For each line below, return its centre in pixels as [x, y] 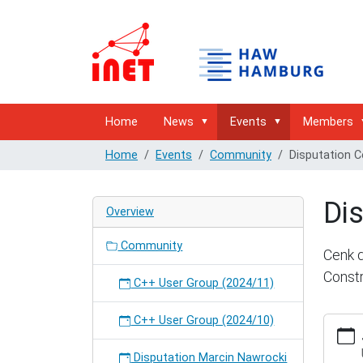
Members [328, 122]
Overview [130, 212]
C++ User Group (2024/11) [203, 283]
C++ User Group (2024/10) [203, 320]
